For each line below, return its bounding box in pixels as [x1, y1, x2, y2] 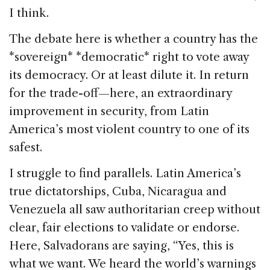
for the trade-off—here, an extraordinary [9, 86, 232, 100]
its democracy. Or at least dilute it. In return [9, 67, 249, 82]
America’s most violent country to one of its [9, 122, 250, 136]
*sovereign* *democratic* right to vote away [9, 49, 249, 64]
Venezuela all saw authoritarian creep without [9, 202, 260, 216]
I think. [9, 5, 49, 20]
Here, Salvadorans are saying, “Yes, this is [9, 238, 234, 253]
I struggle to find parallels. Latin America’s [9, 166, 241, 180]
